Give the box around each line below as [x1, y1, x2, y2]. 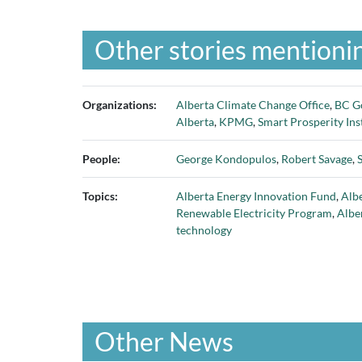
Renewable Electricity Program [176, 206, 332, 220]
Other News [95, 326, 234, 357]
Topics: [82, 189, 118, 203]
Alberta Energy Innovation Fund [176, 189, 336, 203]
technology [176, 223, 232, 237]
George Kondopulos [176, 152, 276, 166]
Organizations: [82, 98, 157, 112]
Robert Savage [281, 152, 352, 166]
